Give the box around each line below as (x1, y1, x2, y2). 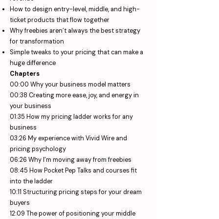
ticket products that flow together (10, 16, 109, 24)
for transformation (10, 38, 64, 45)
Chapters (10, 70, 40, 78)
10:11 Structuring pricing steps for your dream (10, 188, 142, 196)
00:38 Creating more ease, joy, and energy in (10, 91, 139, 99)
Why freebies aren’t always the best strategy (10, 27, 140, 35)
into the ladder (10, 177, 53, 185)
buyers (10, 199, 30, 207)
